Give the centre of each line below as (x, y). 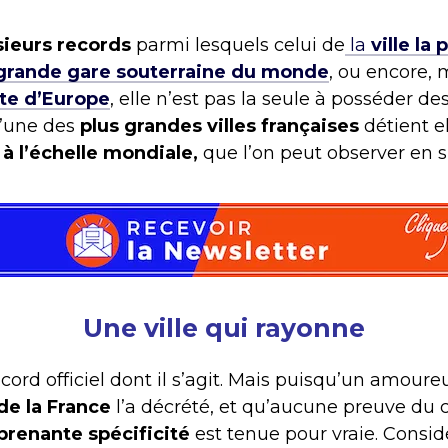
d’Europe (67, 99)
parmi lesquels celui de (238, 45)
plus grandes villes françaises (219, 126)
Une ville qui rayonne (224, 327)
